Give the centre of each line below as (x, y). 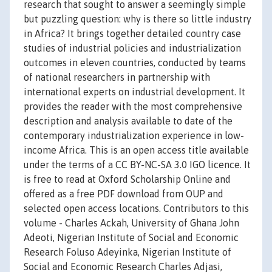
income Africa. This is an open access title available (136, 150)
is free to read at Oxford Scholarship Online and (127, 179)
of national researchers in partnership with (117, 77)
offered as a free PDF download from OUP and (124, 194)
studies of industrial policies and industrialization (132, 48)
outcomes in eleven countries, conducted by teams (135, 63)
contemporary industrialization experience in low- (134, 136)
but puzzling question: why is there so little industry (138, 19)
